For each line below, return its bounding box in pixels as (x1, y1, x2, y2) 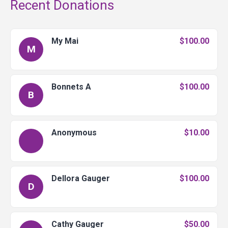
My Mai (51, 36, 78, 46)
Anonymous (51, 128, 97, 138)
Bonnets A (51, 82, 91, 92)
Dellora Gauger (51, 174, 110, 184)
